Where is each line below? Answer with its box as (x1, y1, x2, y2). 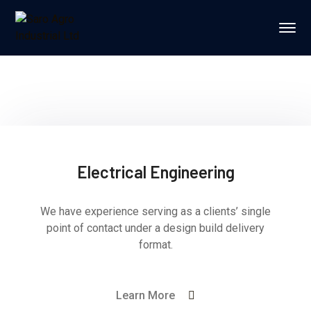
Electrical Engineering (76, 162, 235, 182)
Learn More (116, 289, 175, 302)
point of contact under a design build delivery (47, 221, 264, 235)
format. (138, 238, 173, 251)
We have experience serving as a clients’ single (40, 205, 271, 218)
